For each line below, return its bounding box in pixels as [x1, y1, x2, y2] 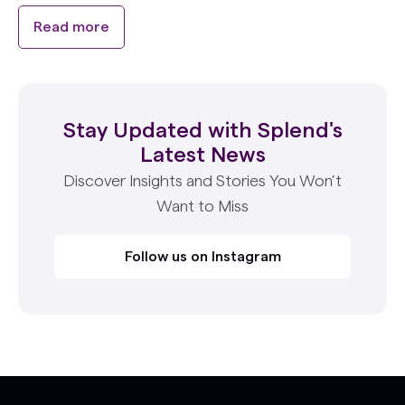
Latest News [139, 145, 266, 166]
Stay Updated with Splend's [62, 120, 343, 142]
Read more [33, 20, 109, 34]
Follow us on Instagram [124, 250, 281, 264]
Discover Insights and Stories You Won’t [63, 173, 342, 189]
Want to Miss [156, 198, 249, 214]
